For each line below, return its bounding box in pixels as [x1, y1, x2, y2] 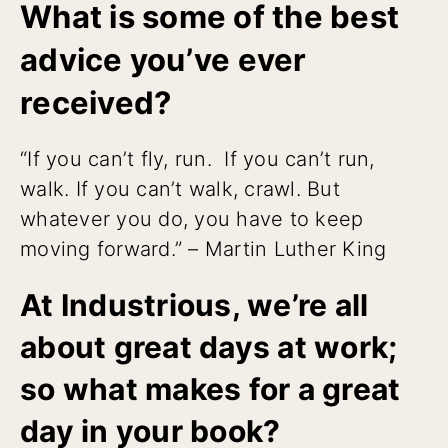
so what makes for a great [20, 370, 401, 407]
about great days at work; [20, 328, 398, 365]
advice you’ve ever [20, 40, 307, 78]
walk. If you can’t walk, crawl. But [20, 176, 340, 201]
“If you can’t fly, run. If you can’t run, [20, 146, 375, 171]
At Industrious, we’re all [20, 286, 369, 323]
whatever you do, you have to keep [20, 206, 364, 231]
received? [20, 83, 172, 121]
